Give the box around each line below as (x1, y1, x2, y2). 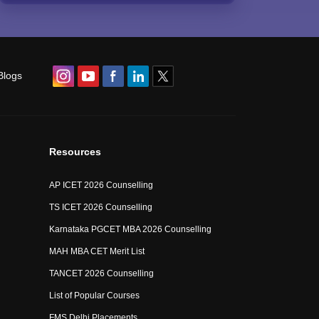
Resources (49, 146, 102, 157)
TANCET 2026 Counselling (49, 268, 155, 278)
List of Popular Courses (49, 291, 140, 300)
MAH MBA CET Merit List (49, 246, 145, 256)
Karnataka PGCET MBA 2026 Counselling (49, 224, 212, 234)
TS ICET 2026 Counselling (49, 202, 153, 212)
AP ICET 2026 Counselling (49, 180, 154, 190)
